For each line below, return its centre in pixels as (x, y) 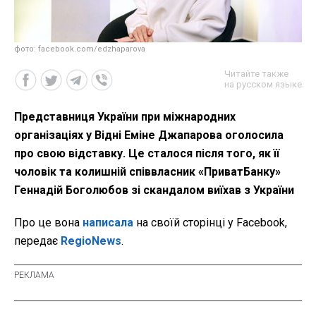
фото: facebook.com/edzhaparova (80, 49)
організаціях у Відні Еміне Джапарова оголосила (149, 135)
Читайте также (256, 74)
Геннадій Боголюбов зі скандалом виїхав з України (154, 190)
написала (108, 223)
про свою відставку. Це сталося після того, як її (147, 154)
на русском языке (263, 85)
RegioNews (91, 241)
